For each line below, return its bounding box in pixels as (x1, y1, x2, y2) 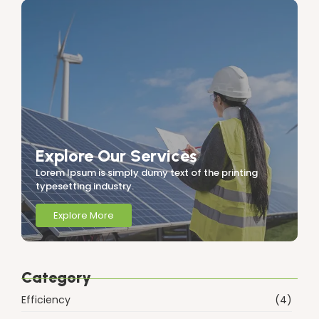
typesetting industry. (36, 179, 134, 194)
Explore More (53, 208, 114, 222)
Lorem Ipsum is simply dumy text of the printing (36, 166, 258, 180)
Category (21, 267, 91, 287)
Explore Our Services (36, 145, 197, 167)
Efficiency (21, 292, 70, 307)
